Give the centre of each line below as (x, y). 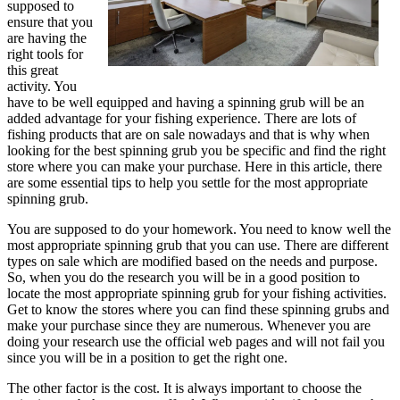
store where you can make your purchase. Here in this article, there (195, 167)
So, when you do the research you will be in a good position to (183, 277)
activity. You (42, 86)
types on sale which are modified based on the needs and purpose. (192, 261)
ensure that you (50, 22)
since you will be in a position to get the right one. (147, 358)
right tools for (45, 54)
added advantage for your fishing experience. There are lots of (182, 118)
